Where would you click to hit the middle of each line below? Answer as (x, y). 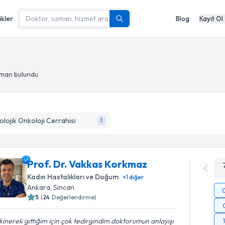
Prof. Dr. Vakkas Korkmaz (87, 164)
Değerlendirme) (74, 197)
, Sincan (63, 187)
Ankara (39, 187)
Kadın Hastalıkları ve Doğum (73, 177)
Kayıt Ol (211, 18)
